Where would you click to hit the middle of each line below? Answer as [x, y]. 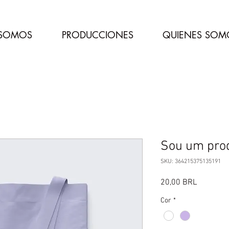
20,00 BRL [179, 182]
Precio [207, 182]
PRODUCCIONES [97, 35]
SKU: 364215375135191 [191, 162]
